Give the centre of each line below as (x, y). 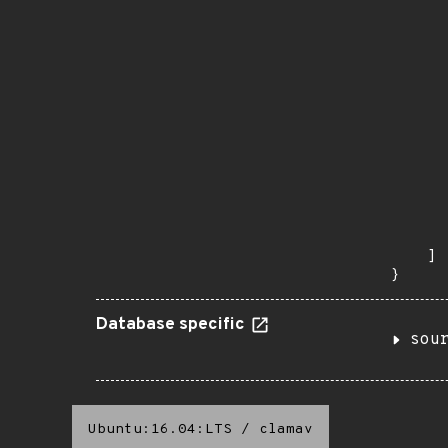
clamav (286, 429)
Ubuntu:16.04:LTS (160, 429)
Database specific (172, 325)
